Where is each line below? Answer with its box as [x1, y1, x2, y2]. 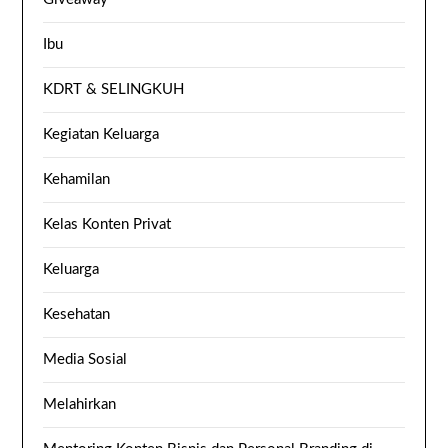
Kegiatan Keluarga [43, 127, 160, 143]
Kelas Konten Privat [43, 217, 172, 233]
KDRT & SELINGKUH [43, 82, 185, 98]
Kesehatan [43, 307, 111, 323]
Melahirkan [43, 397, 117, 413]
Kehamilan [43, 172, 111, 188]
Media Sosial [43, 352, 128, 368]
